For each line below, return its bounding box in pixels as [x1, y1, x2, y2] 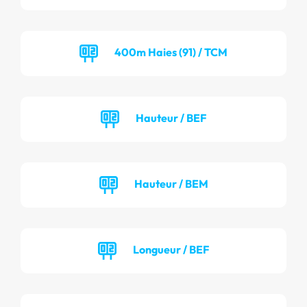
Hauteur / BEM [134, 176, 208, 191]
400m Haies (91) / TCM [114, 45, 228, 59]
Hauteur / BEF [136, 110, 206, 125]
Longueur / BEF [133, 242, 209, 256]
